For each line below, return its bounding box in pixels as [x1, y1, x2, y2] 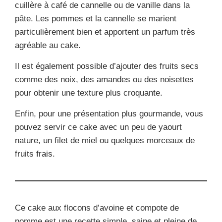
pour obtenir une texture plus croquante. [15, 88, 163, 98]
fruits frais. [15, 149, 55, 159]
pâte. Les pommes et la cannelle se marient [15, 14, 176, 24]
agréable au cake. [15, 41, 81, 51]
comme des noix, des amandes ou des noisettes [15, 75, 194, 85]
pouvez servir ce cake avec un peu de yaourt [15, 122, 182, 132]
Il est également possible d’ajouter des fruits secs [15, 61, 199, 71]
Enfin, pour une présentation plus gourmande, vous [15, 109, 203, 119]
